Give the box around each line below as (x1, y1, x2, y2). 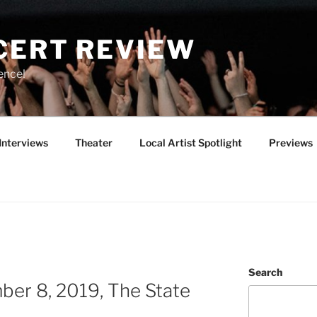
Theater (74, 136, 113, 149)
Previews (268, 136, 313, 149)
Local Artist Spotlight (139, 136, 242, 149)
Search (248, 266, 282, 278)
